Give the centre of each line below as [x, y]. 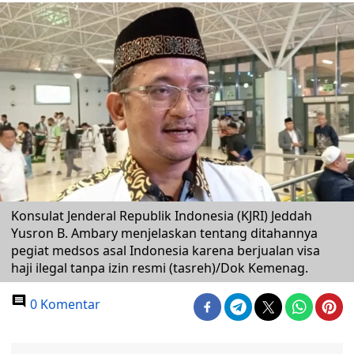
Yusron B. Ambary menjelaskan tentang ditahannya [164, 233]
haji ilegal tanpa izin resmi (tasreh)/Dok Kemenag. [160, 268]
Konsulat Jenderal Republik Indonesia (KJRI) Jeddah [162, 216]
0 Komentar [64, 304]
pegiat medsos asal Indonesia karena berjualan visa [166, 250]
